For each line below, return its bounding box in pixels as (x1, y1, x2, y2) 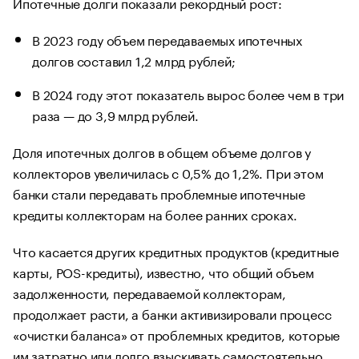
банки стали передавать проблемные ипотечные (13, 183, 305, 204)
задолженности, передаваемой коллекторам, (13, 282, 286, 303)
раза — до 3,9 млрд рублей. (32, 104, 199, 125)
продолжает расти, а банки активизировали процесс (13, 303, 332, 324)
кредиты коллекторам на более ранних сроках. (13, 204, 297, 224)
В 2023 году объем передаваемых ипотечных (32, 29, 302, 49)
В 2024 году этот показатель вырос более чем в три (32, 83, 345, 104)
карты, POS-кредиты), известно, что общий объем (13, 261, 314, 282)
